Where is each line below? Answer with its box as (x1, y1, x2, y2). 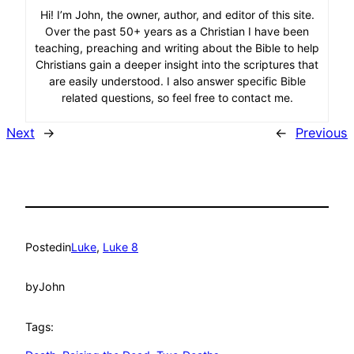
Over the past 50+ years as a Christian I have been (45, 24, 309, 39)
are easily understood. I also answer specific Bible (48, 74, 306, 88)
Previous (296, 125, 348, 141)
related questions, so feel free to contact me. (61, 91, 293, 105)
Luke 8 (103, 239, 138, 254)
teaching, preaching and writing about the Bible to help (35, 41, 319, 55)
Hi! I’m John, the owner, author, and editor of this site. (40, 8, 314, 22)
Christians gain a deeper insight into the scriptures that (36, 58, 318, 72)
